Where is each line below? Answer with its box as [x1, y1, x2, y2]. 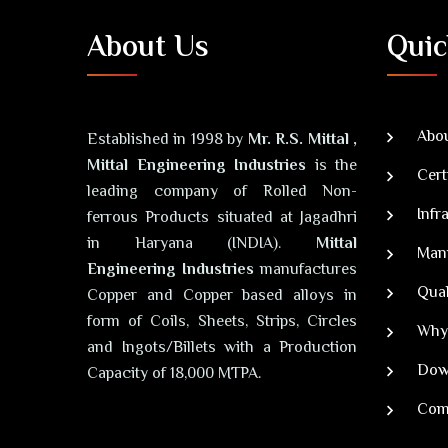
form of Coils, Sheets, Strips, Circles [87, 310, 357, 335]
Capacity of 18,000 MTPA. [87, 362, 261, 387]
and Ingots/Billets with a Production [87, 336, 357, 361]
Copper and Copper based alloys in [87, 284, 357, 309]
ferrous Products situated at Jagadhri [87, 206, 357, 231]
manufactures [260, 258, 357, 283]
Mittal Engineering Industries [87, 154, 306, 179]
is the [306, 154, 357, 179]
